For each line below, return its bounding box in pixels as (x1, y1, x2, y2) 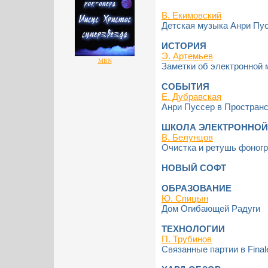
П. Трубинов (162, 234, 212, 244)
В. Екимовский (162, 10, 221, 20)
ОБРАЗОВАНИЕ (162, 183, 232, 193)
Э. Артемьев (162, 51, 213, 61)
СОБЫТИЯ (162, 81, 209, 92)
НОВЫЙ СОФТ (162, 163, 226, 173)
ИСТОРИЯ (162, 41, 206, 51)
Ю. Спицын (162, 193, 208, 203)
